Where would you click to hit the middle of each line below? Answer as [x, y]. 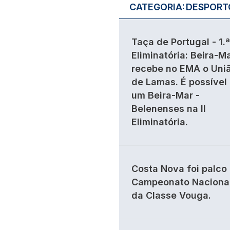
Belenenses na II [169, 109]
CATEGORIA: [157, 7]
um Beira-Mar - [166, 95]
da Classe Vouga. [171, 195]
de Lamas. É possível [179, 82]
